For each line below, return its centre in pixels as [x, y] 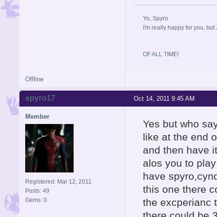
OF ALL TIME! [161, 54]
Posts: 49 [37, 191]
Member [37, 116]
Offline [34, 79]
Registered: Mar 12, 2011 [58, 181]
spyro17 [40, 98]
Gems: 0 [36, 200]
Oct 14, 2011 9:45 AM [164, 98]
